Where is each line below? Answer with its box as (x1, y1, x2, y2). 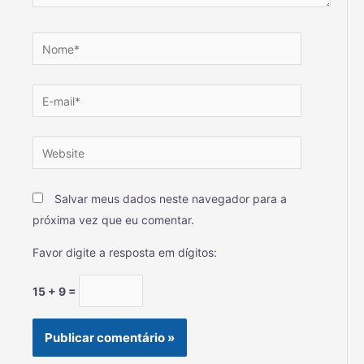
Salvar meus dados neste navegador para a (54, 192, 287, 206)
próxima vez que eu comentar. (32, 213, 194, 227)
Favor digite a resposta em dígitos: (32, 245, 217, 260)
